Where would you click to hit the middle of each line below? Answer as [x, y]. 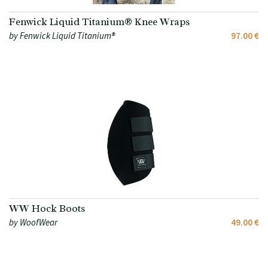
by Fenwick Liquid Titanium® [62, 36]
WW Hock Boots [47, 209]
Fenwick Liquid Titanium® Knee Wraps [99, 22]
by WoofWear [33, 223]
